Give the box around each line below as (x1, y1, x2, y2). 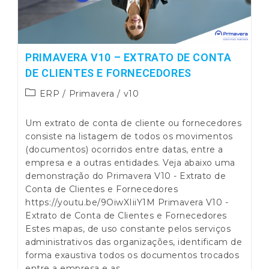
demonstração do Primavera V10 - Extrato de (25, 170, 226, 181)
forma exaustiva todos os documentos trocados (25, 249, 240, 261)
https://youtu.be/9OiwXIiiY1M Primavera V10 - (25, 196, 229, 208)
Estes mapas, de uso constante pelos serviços (25, 223, 231, 234)
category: (25, 99, 67, 110)
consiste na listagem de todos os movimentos (25, 130, 233, 142)
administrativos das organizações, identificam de (25, 236, 243, 247)
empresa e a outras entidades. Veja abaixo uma (25, 157, 235, 168)
